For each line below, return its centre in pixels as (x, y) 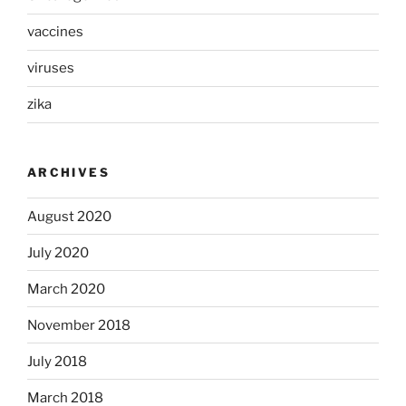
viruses (51, 68)
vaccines (55, 32)
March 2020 (66, 289)
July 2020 (58, 252)
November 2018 (79, 325)
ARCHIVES (68, 172)
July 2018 (57, 361)
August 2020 (69, 216)
